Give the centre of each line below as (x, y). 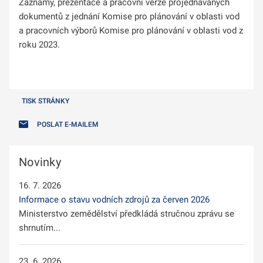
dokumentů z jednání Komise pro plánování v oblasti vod (129, 16)
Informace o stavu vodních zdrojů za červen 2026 (114, 199)
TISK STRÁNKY (45, 101)
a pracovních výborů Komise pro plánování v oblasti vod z (131, 30)
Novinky (40, 162)
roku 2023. (39, 44)
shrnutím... (40, 227)
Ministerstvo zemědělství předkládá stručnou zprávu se (127, 213)
